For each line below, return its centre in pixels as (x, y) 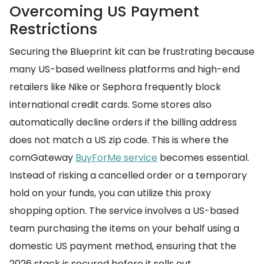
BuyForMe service (116, 158)
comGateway (42, 158)
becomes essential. (203, 158)
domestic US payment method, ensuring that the (123, 246)
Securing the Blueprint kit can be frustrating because (132, 52)
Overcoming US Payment (104, 11)
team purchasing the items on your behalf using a (124, 228)
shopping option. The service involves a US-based (124, 211)
